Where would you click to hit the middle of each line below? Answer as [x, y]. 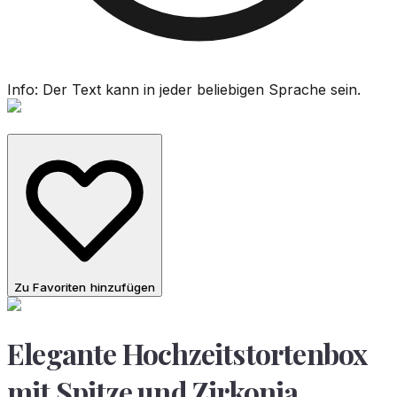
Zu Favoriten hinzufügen [85, 288]
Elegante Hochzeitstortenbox [187, 353]
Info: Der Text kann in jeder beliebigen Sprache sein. [184, 90]
